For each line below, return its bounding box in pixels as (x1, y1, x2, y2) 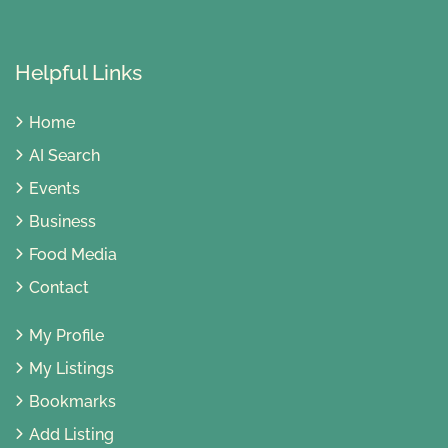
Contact (29, 278, 89, 298)
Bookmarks (29, 392, 116, 412)
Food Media (29, 245, 117, 265)
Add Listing (29, 425, 114, 445)
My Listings (29, 359, 114, 379)
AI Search (29, 146, 100, 166)
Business (29, 212, 96, 232)
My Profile (29, 326, 104, 346)
